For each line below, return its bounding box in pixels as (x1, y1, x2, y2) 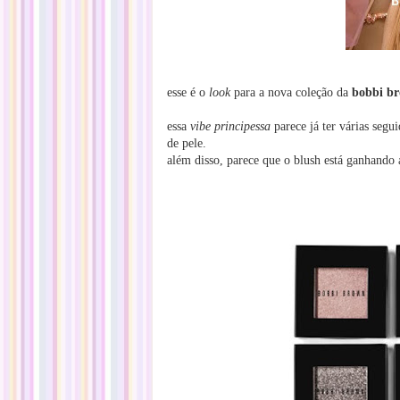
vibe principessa (190, 120, 271, 133)
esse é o (167, 86, 209, 99)
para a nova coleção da (230, 86, 352, 99)
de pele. (167, 137, 206, 150)
